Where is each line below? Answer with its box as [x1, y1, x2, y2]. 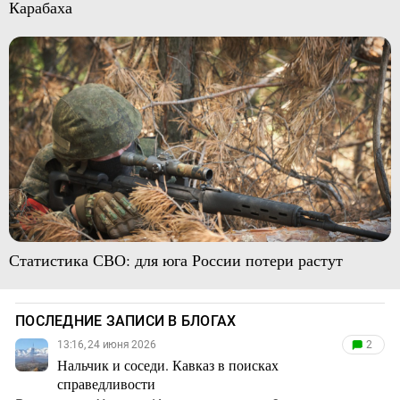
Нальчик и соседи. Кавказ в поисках [57, 355, 279, 374]
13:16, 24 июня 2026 [57, 338, 156, 351]
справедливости [57, 374, 155, 393]
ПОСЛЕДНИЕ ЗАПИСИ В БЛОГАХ [15, 312, 237, 329]
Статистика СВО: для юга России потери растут [8, 249, 343, 271]
